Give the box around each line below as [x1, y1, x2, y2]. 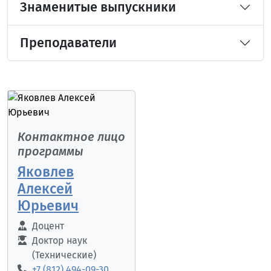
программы [18, 144, 83, 159]
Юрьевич [18, 197, 79, 215]
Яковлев [18, 163, 74, 181]
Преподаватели [20, 35, 117, 51]
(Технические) [32, 249, 96, 261]
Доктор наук [32, 235, 87, 247]
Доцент [32, 220, 64, 232]
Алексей [18, 180, 73, 198]
